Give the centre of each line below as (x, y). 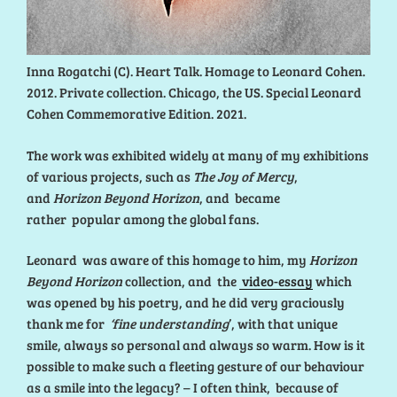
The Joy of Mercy (244, 176)
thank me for (68, 324)
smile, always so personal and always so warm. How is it (196, 345)
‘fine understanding (169, 324)
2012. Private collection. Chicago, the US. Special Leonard (194, 93)
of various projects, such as (110, 176)
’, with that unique (283, 324)
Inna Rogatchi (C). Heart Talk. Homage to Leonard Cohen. (196, 71)
